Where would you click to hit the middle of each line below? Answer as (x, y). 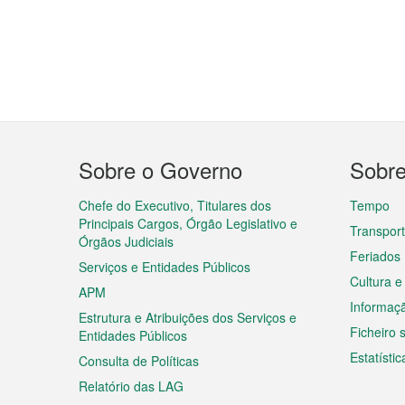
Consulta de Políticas (139, 361)
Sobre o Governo (160, 170)
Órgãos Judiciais (126, 241)
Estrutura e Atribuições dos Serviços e (188, 317)
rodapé (121, 214)
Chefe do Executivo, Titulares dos (175, 205)
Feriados (375, 256)
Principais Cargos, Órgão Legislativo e (188, 223)
